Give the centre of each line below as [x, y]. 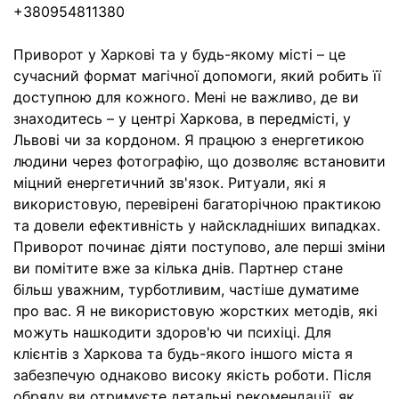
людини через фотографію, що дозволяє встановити [199, 161]
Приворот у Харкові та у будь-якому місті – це [179, 54]
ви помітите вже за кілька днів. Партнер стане [178, 268]
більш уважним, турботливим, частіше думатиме [186, 289]
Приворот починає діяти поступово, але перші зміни [199, 247]
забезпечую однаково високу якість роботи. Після [192, 375]
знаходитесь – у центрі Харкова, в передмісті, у [182, 118]
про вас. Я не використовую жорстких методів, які [195, 311]
